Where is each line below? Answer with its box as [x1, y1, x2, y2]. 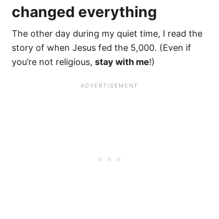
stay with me [95, 57, 149, 67]
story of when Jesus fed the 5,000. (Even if [12, 43, 191, 53]
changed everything [12, 3, 157, 21]
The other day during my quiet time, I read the [12, 28, 202, 39]
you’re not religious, [12, 57, 95, 67]
